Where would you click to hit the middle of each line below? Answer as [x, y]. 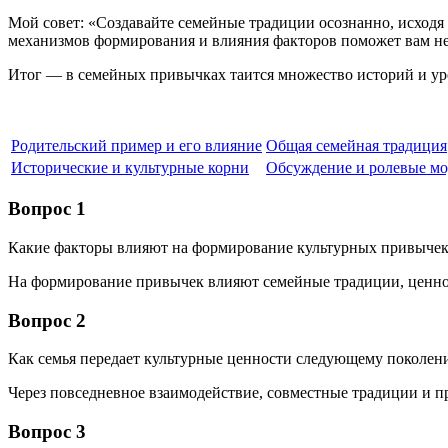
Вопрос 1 [47, 209]
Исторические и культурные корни [130, 167]
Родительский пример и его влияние [136, 145]
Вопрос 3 [47, 432]
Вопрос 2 [47, 320]
